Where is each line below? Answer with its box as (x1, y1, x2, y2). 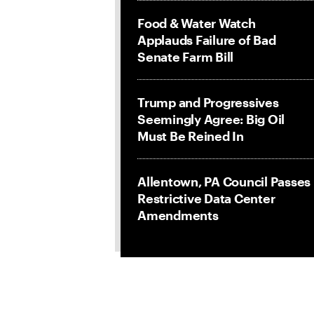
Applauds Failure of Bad (137, 32, 276, 48)
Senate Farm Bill (137, 49, 233, 64)
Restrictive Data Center (137, 191, 275, 206)
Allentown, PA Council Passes (137, 174, 310, 189)
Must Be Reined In (137, 128, 244, 144)
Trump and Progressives (137, 95, 279, 110)
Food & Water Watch (137, 15, 256, 31)
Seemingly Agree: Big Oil (137, 111, 285, 127)
